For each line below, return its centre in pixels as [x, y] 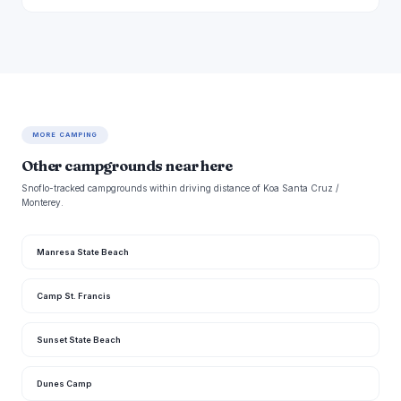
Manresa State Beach [83, 252]
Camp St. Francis [74, 296]
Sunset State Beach [79, 340]
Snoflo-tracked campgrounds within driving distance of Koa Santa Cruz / [180, 188]
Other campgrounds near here [127, 166]
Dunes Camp [64, 384]
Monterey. [43, 203]
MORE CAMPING [65, 135]
